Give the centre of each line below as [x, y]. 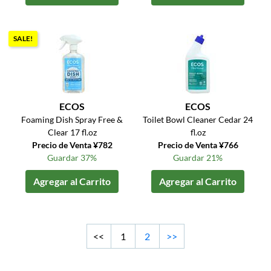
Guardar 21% [198, 158]
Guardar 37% [72, 158]
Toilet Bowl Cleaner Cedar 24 [198, 120]
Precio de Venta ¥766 [198, 145]
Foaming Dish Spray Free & [72, 120]
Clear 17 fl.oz [72, 132]
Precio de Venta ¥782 [72, 145]
